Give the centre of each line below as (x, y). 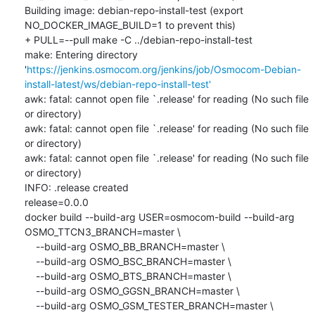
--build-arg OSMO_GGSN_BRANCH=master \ (30, 290)
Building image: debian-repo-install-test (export (134, 10)
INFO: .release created (76, 187)
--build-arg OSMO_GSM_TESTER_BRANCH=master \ (30, 305)
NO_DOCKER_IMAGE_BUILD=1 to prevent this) (130, 25)
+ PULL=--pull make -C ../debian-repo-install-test (138, 39)
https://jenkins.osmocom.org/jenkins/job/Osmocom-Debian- (163, 69)
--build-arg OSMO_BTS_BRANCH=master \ (30, 276)
